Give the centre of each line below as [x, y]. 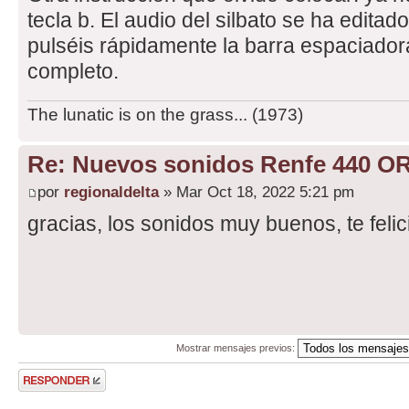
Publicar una [46, 375]
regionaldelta [111, 191]
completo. [73, 72]
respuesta [41, 386]
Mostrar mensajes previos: [236, 347]
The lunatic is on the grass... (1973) [165, 115]
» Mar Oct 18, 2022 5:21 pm [257, 191]
